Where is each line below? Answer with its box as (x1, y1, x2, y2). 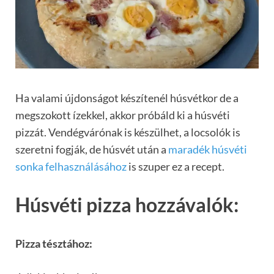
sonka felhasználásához (15, 159, 127, 173)
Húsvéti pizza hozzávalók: (15, 193, 239, 217)
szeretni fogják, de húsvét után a (15, 142, 168, 156)
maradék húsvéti (168, 142, 247, 156)
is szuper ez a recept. (127, 159, 224, 173)
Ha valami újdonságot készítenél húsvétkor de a (15, 91, 239, 105)
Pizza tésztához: (15, 237, 92, 251)
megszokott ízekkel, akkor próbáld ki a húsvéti (15, 108, 230, 122)
